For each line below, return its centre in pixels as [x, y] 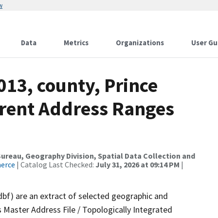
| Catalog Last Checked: [55, 164]
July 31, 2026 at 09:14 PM [137, 164]
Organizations [140, 43]
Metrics [76, 43]
